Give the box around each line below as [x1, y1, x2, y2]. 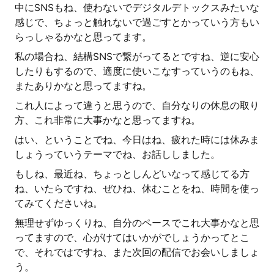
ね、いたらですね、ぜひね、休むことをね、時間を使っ [15, 183, 259, 194]
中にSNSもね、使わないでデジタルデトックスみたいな [15, 2, 259, 13]
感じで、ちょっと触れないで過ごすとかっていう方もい [15, 17, 259, 28]
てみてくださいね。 [15, 198, 103, 209]
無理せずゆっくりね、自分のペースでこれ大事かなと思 [15, 217, 259, 229]
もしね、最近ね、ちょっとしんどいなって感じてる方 [15, 168, 250, 180]
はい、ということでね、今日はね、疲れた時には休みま [15, 134, 259, 146]
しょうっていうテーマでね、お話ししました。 [15, 149, 220, 160]
